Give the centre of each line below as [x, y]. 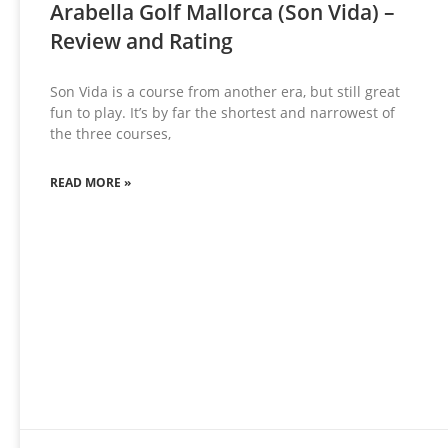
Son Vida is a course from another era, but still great [225, 91]
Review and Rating [141, 40]
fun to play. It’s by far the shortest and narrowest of [222, 112]
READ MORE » [90, 182]
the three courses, [110, 133]
